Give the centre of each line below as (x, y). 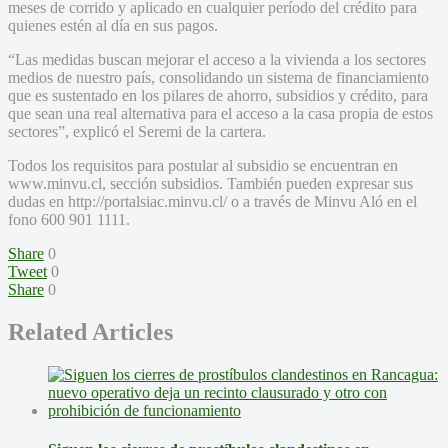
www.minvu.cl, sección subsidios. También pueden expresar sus (210, 183)
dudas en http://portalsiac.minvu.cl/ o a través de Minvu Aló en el (212, 201)
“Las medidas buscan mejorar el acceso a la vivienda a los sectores (217, 59)
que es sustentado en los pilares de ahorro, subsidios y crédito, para (218, 95)
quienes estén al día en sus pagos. (113, 25)
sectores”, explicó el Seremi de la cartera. (137, 131)
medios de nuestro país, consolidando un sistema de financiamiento (218, 77)
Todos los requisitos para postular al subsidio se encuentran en (203, 165)
